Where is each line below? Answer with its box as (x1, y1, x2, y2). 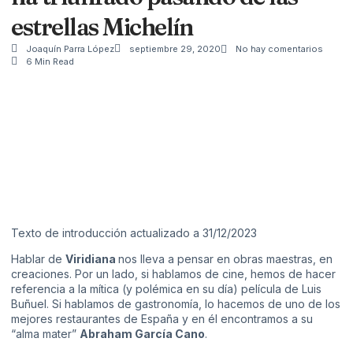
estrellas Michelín (11, 12, 192, 42)
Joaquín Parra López (26, 43, 114, 54)
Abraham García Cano (80, 327, 205, 341)
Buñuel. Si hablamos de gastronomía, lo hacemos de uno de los (11, 297, 340, 311)
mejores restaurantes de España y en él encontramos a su (11, 312, 313, 326)
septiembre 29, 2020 (129, 43, 221, 54)
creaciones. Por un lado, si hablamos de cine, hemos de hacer (11, 267, 336, 281)
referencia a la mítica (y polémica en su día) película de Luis (11, 282, 321, 296)
